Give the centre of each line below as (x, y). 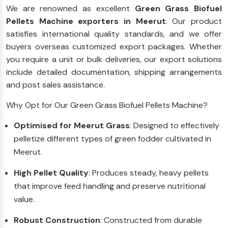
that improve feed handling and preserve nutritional (110, 186)
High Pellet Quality (51, 173)
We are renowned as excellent (70, 8)
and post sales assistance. (55, 84)
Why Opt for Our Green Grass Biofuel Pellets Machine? (107, 105)
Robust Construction (57, 220)
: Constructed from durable (151, 220)
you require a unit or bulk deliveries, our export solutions (114, 59)
